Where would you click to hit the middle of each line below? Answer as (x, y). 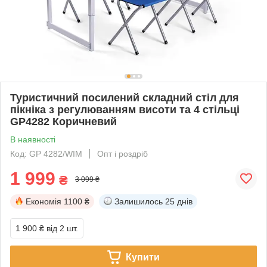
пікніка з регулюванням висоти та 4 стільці (125, 109)
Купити (142, 257)
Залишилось (139, 201)
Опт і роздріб (122, 153)
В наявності (33, 139)
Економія (44, 201)
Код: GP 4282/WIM (46, 153)
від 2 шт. (62, 228)
